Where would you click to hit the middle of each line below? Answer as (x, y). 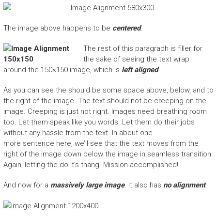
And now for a (27, 185)
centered (126, 28)
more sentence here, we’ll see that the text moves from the (101, 144)
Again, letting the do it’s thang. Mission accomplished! (91, 165)
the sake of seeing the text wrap (136, 59)
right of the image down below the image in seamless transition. (108, 154)
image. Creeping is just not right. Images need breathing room (105, 112)
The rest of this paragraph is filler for (143, 49)
